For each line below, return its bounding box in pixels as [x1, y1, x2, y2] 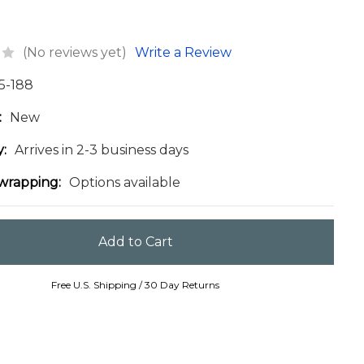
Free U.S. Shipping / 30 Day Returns [51, 279, 220, 292]
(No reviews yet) [23, 44, 128, 60]
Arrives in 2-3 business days [15, 141, 189, 158]
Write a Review [135, 44, 232, 60]
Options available [69, 174, 181, 190]
